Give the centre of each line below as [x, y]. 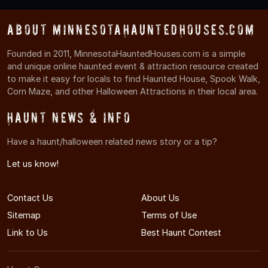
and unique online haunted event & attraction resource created [133, 66]
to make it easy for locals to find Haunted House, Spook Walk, [134, 79]
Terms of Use [169, 215]
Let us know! [33, 164]
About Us [160, 198]
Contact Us [30, 198]
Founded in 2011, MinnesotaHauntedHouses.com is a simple [126, 54]
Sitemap [24, 215]
